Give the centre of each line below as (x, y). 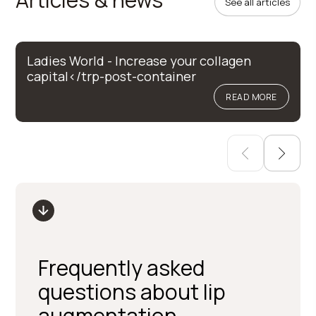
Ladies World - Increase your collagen (139, 61)
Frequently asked (122, 268)
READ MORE (251, 97)
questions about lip (132, 292)
